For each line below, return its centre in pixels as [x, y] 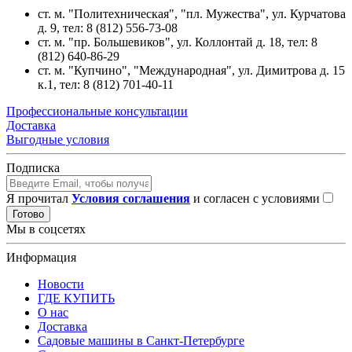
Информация [41, 257]
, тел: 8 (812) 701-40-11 [114, 84]
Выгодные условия [58, 139]
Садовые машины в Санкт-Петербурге [141, 340]
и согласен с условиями [257, 198]
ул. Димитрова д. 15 [291, 70]
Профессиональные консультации [97, 111]
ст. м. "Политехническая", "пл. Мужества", [153, 13]
